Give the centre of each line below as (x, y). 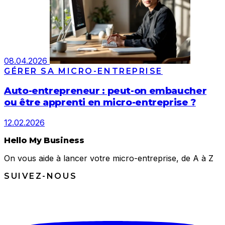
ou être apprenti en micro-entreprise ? (100, 102)
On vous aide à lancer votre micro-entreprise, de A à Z (109, 158)
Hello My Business (44, 140)
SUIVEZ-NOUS (41, 176)
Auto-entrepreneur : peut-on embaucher (105, 91)
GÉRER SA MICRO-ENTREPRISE (83, 71)
